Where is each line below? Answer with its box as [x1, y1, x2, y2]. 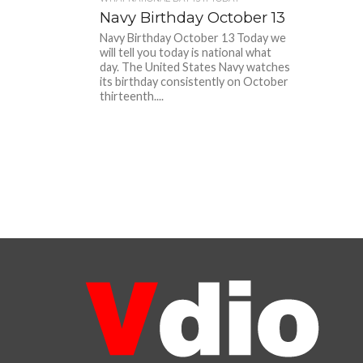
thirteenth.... [100, 89, 164, 103]
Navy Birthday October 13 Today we [100, 31, 287, 45]
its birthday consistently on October [100, 75, 289, 88]
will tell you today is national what [100, 45, 272, 59]
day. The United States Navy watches [100, 60, 291, 74]
